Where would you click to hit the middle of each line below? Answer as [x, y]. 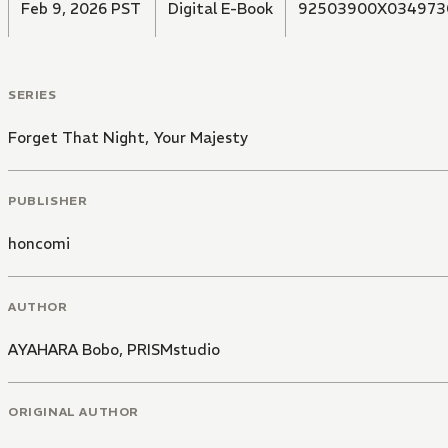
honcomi [39, 243]
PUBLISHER [48, 200]
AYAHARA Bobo [63, 349]
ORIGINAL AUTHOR [73, 412]
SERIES [32, 95]
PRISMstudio [173, 349]
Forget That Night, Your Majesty [128, 138]
